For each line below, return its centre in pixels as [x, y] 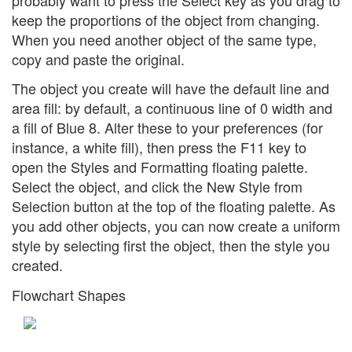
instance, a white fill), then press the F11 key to [159, 147]
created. [37, 265]
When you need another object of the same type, [164, 39]
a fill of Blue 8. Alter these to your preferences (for [167, 128]
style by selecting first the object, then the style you [171, 246]
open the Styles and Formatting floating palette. [160, 167]
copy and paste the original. [98, 59]
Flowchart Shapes [69, 294]
